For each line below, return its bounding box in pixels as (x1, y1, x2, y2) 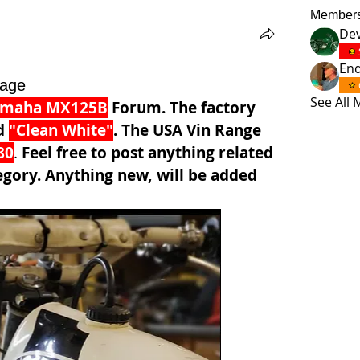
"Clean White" (9, 119, 113, 141)
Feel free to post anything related (22, 141, 273, 163)
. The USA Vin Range (113, 119, 261, 141)
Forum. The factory (108, 96, 256, 118)
